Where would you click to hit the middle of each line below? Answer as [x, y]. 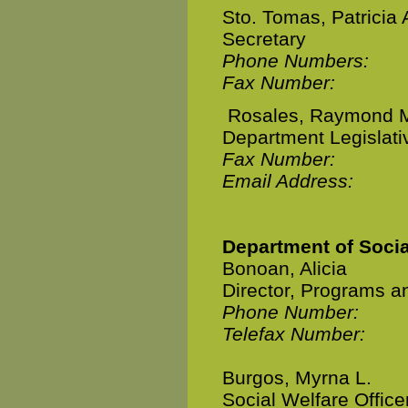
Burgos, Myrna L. [297, 377]
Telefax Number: [294, 334]
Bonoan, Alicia [285, 268]
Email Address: [288, 181]
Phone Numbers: [296, 61]
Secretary [264, 39]
